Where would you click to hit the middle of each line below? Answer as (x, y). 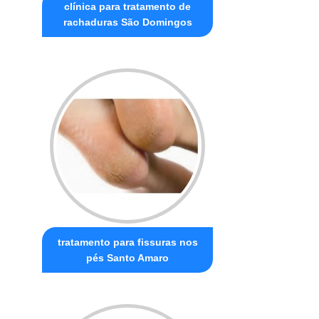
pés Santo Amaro (128, 258)
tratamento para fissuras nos (127, 242)
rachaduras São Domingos (127, 22)
